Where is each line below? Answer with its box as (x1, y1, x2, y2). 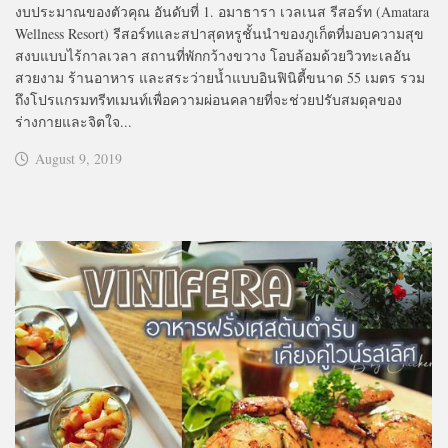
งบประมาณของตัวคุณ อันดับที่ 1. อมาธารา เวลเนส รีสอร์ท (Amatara (15, 2, 429, 22)
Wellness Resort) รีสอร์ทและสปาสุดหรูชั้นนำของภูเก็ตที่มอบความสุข (15, 24, 424, 44)
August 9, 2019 (35, 149, 122, 169)
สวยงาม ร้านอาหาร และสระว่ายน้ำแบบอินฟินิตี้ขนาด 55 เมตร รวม (15, 68, 425, 88)
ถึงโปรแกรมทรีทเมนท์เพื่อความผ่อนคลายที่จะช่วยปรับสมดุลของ (15, 90, 402, 110)
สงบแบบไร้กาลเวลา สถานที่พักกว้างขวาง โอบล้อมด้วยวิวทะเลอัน (15, 46, 411, 66)
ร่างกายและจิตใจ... (15, 112, 132, 132)
